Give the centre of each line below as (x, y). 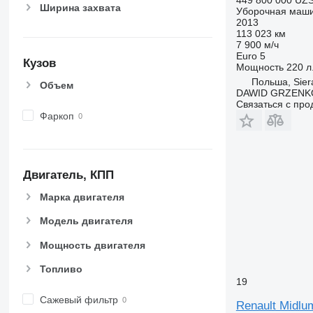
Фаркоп (57, 116)
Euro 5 (250, 56)
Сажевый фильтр (79, 299)
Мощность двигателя (92, 245)
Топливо (61, 269)
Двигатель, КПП (68, 175)
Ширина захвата (80, 7)
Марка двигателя (82, 197)
